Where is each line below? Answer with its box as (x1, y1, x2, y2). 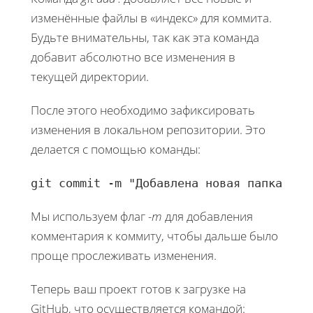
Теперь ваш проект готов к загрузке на (31, 280, 246, 297)
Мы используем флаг (31, 208, 148, 224)
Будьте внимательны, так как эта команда (31, 29, 259, 45)
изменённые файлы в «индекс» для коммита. (31, 9, 272, 26)
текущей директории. (31, 68, 149, 85)
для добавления (162, 208, 253, 224)
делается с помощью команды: (31, 140, 201, 157)
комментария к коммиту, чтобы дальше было (31, 227, 278, 244)
